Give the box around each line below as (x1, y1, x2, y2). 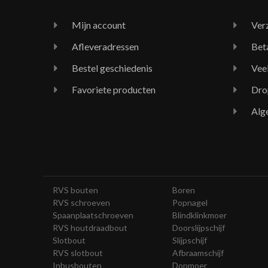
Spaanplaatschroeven (53, 209, 133, 220)
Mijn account (72, 19, 126, 31)
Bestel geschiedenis (72, 62, 153, 74)
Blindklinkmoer (172, 209, 227, 220)
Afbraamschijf (172, 247, 224, 258)
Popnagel (172, 197, 208, 208)
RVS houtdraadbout (53, 222, 127, 233)
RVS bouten (53, 184, 98, 195)
